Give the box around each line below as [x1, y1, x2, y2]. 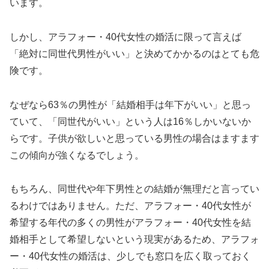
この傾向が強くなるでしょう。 [10, 150, 144, 160]
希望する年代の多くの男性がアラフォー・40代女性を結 [10, 217, 251, 228]
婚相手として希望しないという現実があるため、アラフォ [10, 234, 259, 245]
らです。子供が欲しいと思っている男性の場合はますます [10, 133, 259, 144]
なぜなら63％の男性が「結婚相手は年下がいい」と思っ [10, 99, 251, 110]
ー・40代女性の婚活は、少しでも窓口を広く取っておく [10, 251, 251, 262]
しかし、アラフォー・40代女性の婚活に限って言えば [10, 31, 241, 42]
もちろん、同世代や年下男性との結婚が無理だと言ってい [10, 184, 259, 195]
